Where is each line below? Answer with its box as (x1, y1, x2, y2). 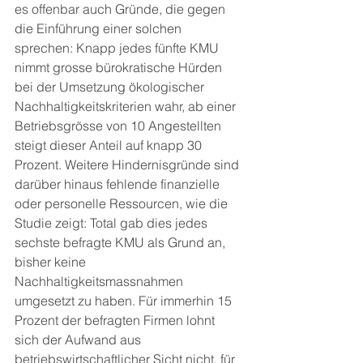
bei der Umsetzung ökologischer (15, 79, 207, 95)
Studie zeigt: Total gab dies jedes (15, 215, 211, 231)
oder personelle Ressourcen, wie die (15, 195, 231, 211)
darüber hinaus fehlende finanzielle (15, 176, 223, 192)
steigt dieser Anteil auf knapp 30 (15, 137, 205, 153)
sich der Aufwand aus (15, 331, 144, 348)
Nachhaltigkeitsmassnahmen (15, 273, 186, 289)
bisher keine (15, 254, 89, 270)
